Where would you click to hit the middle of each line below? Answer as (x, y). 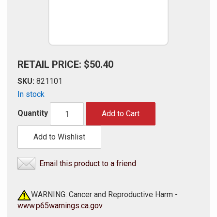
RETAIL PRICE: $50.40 (65, 64)
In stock (31, 94)
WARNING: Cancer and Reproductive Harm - (104, 194)
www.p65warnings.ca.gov (60, 205)
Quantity (33, 113)
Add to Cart (121, 114)
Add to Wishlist (59, 137)
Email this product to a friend (88, 163)
